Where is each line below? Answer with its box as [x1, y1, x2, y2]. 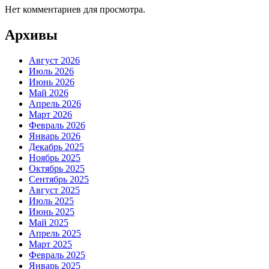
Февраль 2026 [29, 119, 85, 130]
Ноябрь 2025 [29, 152, 80, 163]
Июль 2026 [29, 65, 74, 76]
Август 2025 [29, 184, 80, 195]
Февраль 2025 [29, 249, 85, 260]
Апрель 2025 [29, 228, 81, 238]
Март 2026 [29, 109, 72, 119]
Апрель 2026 [29, 98, 81, 109]
